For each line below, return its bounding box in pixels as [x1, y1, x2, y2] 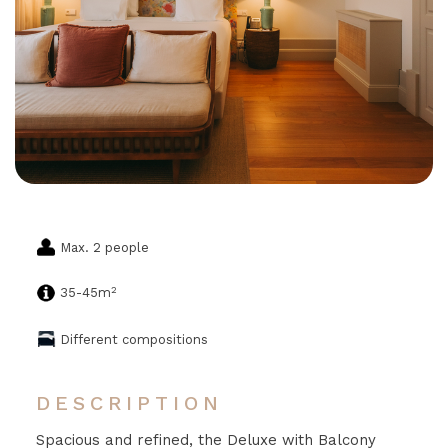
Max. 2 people [59, 239, 149, 255]
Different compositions [59, 332, 208, 348]
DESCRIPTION [35, 390, 223, 415]
